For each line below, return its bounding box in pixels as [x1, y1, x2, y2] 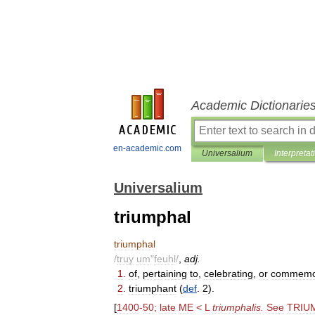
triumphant [129, 283, 176, 294]
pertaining [143, 268, 187, 279]
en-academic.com [113, 143, 181, 153]
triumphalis [212, 301, 261, 313]
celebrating [204, 268, 253, 279]
